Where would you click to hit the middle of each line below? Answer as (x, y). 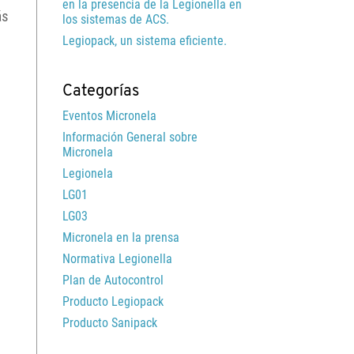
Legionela (88, 174)
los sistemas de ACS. (116, 20)
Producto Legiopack (113, 302)
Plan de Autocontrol (113, 281)
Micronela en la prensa (121, 238)
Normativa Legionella (117, 259)
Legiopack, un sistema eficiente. (145, 41)
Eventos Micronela (109, 116)
